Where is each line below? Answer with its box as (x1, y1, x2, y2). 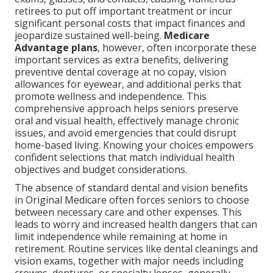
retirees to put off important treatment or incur (15, 4, 232, 18)
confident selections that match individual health (15, 151, 235, 165)
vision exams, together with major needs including (15, 254, 244, 268)
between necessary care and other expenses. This (15, 205, 242, 219)
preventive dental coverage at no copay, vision (15, 65, 226, 79)
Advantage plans (15, 41, 97, 55)
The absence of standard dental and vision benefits (15, 181, 248, 195)
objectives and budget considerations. (15, 163, 187, 177)
